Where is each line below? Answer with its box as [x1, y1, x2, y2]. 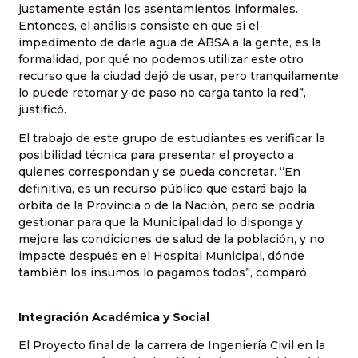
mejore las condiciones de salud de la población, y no [18, 231, 324, 246]
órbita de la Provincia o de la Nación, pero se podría [18, 197, 315, 213]
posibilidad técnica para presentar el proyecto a [18, 147, 294, 162]
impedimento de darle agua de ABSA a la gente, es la [18, 35, 321, 50]
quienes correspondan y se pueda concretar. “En [18, 164, 300, 179]
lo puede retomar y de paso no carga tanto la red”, [18, 86, 306, 101]
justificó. [18, 102, 66, 117]
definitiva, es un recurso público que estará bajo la [18, 181, 307, 196]
